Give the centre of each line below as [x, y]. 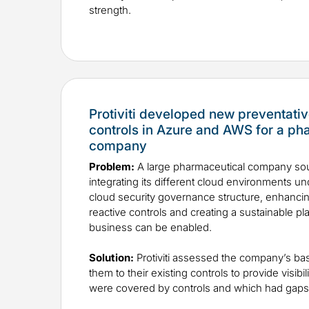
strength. [114, 10]
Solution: [111, 258]
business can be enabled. [150, 228]
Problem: [112, 167]
